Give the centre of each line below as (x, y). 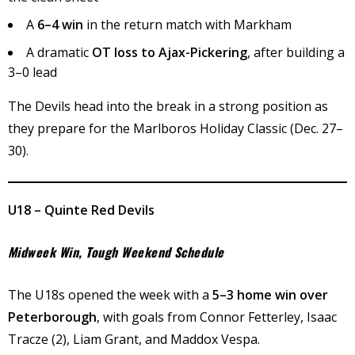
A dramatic (59, 53)
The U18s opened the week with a (110, 295)
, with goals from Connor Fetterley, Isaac (217, 317)
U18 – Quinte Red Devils (81, 210)
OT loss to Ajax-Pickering (170, 53)
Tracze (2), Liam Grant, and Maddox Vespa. (134, 340)
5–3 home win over (270, 295)
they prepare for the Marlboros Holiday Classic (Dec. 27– (176, 129)
